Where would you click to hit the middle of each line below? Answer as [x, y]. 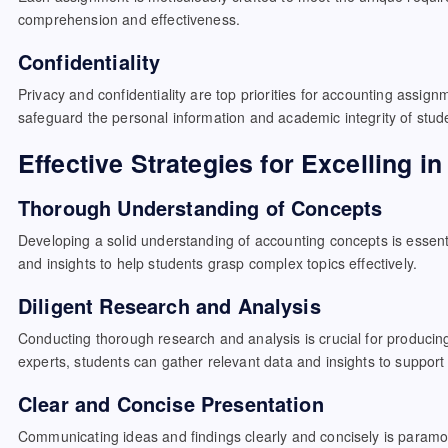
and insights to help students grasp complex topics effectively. [218, 263]
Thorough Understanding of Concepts [200, 207]
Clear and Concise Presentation [171, 403]
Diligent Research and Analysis [169, 305]
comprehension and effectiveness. [129, 19]
